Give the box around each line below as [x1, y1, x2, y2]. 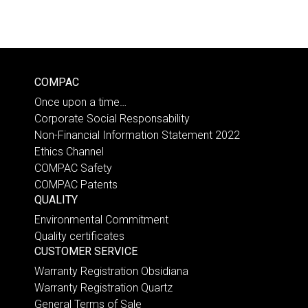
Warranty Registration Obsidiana [34, 264, 188, 278]
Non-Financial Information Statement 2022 [34, 128, 240, 142]
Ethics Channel [34, 144, 104, 158]
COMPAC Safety [34, 161, 112, 175]
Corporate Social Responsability [34, 111, 190, 125]
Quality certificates [34, 229, 124, 243]
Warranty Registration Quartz [34, 280, 173, 294]
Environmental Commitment [34, 212, 168, 226]
